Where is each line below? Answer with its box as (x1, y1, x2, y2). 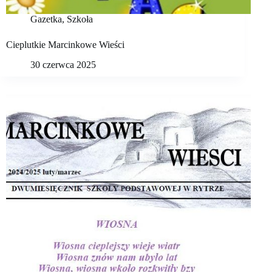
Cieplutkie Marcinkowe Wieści (6, 39, 124, 50)
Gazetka (30, 14, 62, 25)
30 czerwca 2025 (30, 59, 96, 70)
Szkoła (67, 14, 93, 25)
